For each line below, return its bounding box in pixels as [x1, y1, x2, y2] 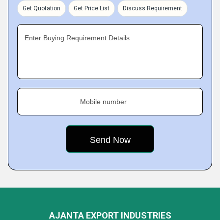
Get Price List [74, 5, 110, 12]
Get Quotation [23, 5, 60, 12]
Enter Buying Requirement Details [25, 34, 130, 42]
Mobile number [80, 98, 127, 106]
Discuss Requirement [123, 5, 182, 12]
